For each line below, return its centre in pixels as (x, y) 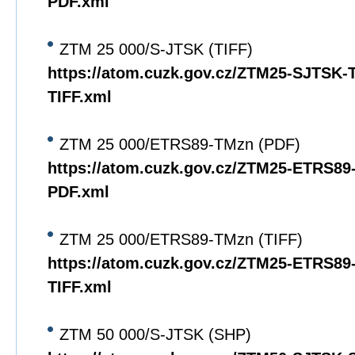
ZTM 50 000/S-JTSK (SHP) (155, 334)
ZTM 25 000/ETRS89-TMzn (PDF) (180, 144)
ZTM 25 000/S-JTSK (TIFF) (156, 49)
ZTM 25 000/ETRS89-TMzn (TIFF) (181, 239)
